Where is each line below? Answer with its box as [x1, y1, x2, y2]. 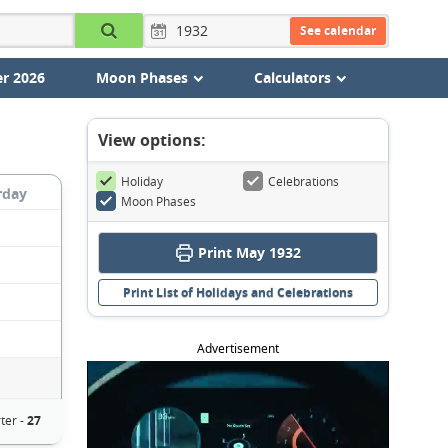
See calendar [299, 21, 376, 39]
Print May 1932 [198, 243, 301, 262]
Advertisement [197, 340, 279, 357]
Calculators [253, 68, 331, 87]
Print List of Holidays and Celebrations [123, 284, 353, 301]
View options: [98, 129, 206, 151]
